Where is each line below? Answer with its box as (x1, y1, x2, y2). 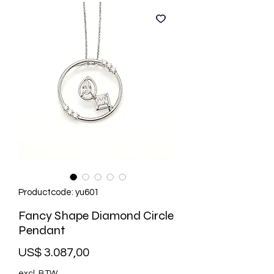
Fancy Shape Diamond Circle (18, 208, 174, 224)
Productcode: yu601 (18, 188, 99, 198)
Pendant (18, 223, 65, 239)
